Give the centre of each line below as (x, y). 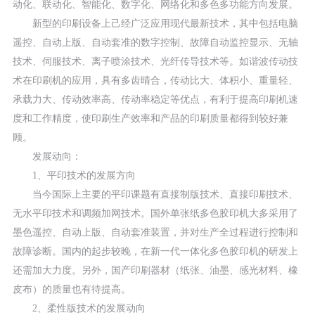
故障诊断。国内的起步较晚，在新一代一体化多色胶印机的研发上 (155, 252)
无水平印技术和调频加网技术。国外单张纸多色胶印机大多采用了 (155, 214)
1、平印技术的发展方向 (74, 176)
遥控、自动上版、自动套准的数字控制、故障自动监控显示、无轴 (155, 43)
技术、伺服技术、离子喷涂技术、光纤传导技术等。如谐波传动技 (155, 62)
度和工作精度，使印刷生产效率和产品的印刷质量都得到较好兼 (150, 119)
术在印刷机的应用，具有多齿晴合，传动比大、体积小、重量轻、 (155, 81)
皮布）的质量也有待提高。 (71, 290)
